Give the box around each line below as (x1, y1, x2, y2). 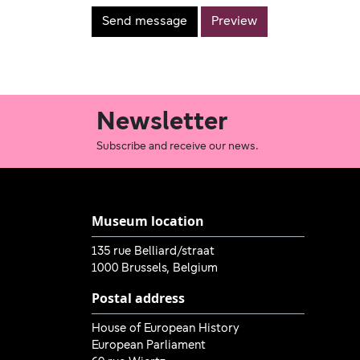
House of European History (92, 322, 239, 335)
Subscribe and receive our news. (96, 140, 259, 153)
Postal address (92, 288, 185, 307)
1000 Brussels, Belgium (92, 262, 218, 275)
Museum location (92, 211, 204, 230)
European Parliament (92, 339, 206, 352)
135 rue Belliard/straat (92, 245, 215, 258)
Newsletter (96, 109, 227, 136)
